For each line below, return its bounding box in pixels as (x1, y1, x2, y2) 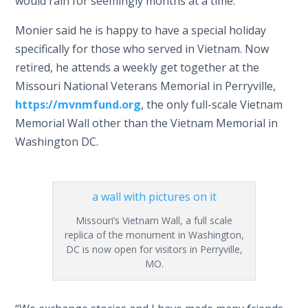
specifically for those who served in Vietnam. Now (15, 41, 269, 56)
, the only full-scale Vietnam (141, 96, 283, 112)
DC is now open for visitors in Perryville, (65, 242, 243, 256)
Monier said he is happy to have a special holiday (15, 22, 267, 38)
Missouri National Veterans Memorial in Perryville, (15, 78, 276, 93)
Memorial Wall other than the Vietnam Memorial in (15, 115, 278, 131)
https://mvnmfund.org (15, 96, 142, 112)
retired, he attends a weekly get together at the (15, 59, 260, 75)
